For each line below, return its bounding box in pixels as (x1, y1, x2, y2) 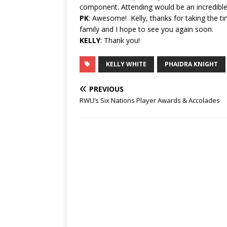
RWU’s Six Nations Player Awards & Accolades (80, 96, 220, 105)
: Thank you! (100, 35, 140, 46)
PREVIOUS (89, 84, 124, 94)
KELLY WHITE (106, 60, 146, 69)
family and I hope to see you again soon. (80, 24, 213, 34)
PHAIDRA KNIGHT (165, 60, 218, 69)
